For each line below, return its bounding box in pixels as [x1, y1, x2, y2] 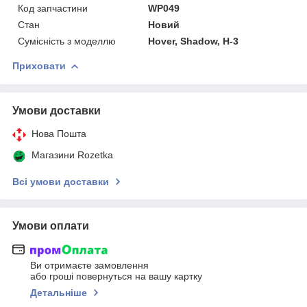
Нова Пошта [32, 127, 86, 139]
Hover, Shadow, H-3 [148, 35, 239, 47]
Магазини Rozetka [32, 149, 113, 160]
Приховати [12, 60, 66, 71]
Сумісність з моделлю [18, 35, 116, 47]
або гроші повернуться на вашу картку [30, 271, 202, 282]
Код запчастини [18, 2, 88, 14]
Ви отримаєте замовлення [30, 260, 149, 271]
